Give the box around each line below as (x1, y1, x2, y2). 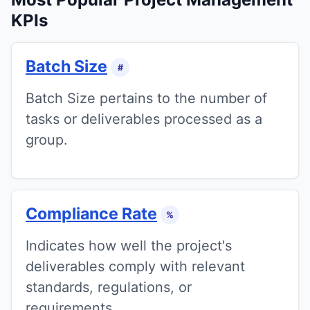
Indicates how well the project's (26, 237, 232, 255)
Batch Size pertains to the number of (26, 89, 267, 107)
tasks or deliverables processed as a (26, 110, 262, 127)
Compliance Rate (26, 203, 157, 224)
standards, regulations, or (26, 279, 192, 296)
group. (26, 131, 68, 148)
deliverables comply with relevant (26, 258, 245, 275)
